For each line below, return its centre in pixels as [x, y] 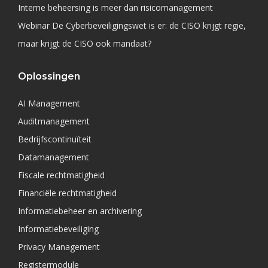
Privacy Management [59, 247]
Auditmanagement [54, 121]
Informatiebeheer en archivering [80, 211]
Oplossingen [49, 76]
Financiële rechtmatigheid [67, 193]
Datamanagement [54, 157]
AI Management [49, 103]
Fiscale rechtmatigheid [61, 175]
